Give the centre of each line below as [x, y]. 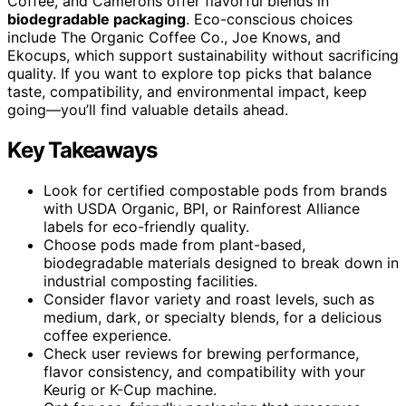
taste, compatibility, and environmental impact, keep [187, 91]
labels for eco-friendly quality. [146, 226]
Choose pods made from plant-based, [174, 244]
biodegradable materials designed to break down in [221, 262]
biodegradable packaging [97, 19]
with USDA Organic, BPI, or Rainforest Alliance [202, 208]
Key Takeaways [82, 150]
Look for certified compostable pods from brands [215, 190]
